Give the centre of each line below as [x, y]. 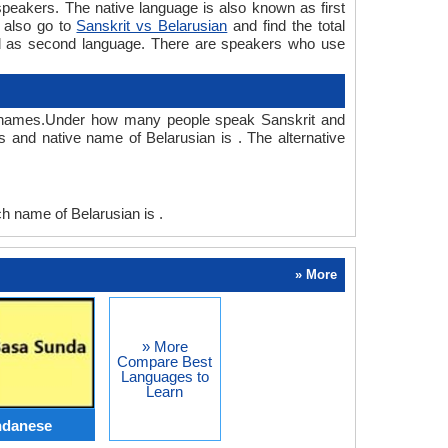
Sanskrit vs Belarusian [152, 25]
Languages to [164, 376]
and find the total [286, 25]
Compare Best [164, 361]
